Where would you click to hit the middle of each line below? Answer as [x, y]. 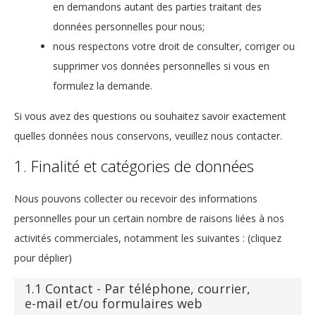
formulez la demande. [103, 85]
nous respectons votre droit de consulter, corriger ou [174, 46]
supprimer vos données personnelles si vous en [161, 66]
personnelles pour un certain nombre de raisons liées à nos [149, 218]
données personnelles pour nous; [129, 26]
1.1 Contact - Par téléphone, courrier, [138, 289]
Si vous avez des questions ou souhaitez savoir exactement [150, 116]
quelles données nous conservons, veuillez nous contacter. [148, 135]
